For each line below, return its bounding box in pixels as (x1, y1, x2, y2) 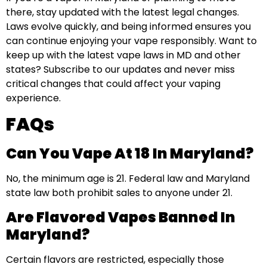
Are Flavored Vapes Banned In (6, 207, 235, 228)
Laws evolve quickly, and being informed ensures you (6, 19, 251, 33)
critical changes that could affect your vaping (6, 76, 221, 91)
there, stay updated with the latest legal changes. (6, 5, 239, 19)
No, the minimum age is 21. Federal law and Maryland (6, 172, 250, 186)
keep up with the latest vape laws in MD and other (6, 48, 241, 62)
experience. (6, 91, 61, 105)
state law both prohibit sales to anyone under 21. (6, 186, 232, 200)
